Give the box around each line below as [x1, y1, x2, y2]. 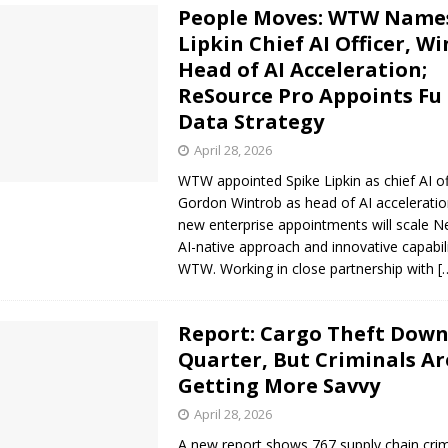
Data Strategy [178, 108, 325, 136]
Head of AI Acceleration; [178, 56, 428, 84]
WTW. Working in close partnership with [178, 259, 439, 279]
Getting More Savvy [178, 372, 381, 400]
